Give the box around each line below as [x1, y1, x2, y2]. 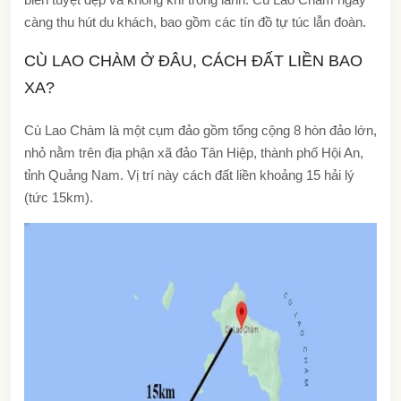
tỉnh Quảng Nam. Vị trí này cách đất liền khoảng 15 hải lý [24, 166, 354, 183]
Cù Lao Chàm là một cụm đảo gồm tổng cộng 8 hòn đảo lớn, [24, 122, 377, 138]
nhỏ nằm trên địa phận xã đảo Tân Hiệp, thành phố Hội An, [24, 144, 363, 160]
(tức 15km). [24, 189, 97, 205]
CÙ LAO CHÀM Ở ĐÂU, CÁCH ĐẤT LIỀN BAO [24, 51, 363, 70]
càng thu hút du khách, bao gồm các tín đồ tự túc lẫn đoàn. [24, 13, 366, 30]
